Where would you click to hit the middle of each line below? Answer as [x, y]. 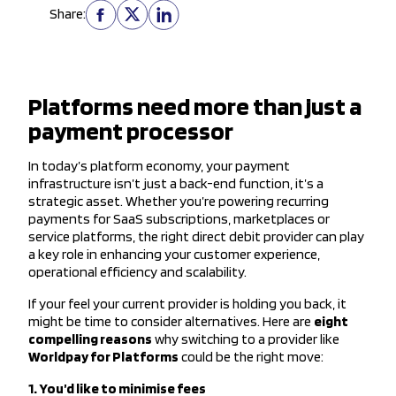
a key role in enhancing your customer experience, [174, 255]
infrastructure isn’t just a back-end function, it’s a [176, 184]
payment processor [131, 131]
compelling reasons [90, 339]
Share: [68, 14]
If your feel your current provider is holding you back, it [187, 304]
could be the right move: [252, 357]
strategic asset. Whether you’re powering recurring [179, 202]
